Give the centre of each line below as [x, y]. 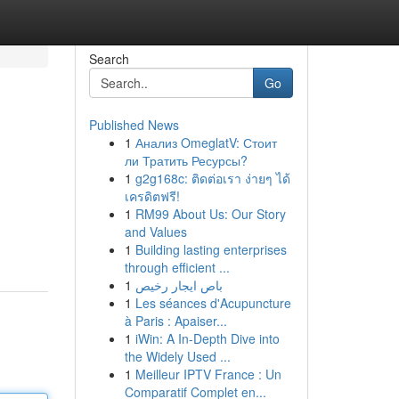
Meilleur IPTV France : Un [208, 374]
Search [109, 59]
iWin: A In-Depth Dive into [207, 338]
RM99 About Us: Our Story [210, 214]
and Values [155, 232]
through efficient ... [177, 267]
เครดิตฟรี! [152, 196]
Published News [134, 125]
